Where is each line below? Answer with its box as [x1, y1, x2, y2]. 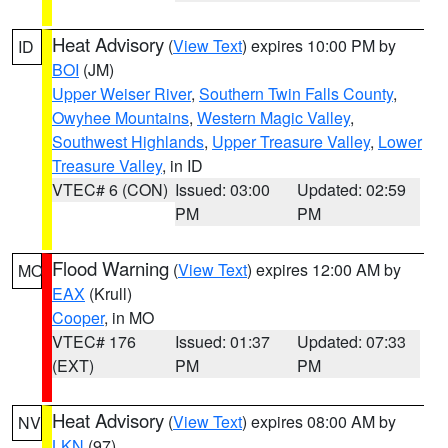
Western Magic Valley [197, 106, 350, 129]
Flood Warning [52, 255, 169, 281]
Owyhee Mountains [52, 106, 189, 129]
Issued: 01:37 [174, 330, 270, 353]
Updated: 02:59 [297, 178, 407, 201]
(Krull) [85, 282, 132, 305]
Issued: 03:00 [174, 178, 270, 201]
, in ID [162, 154, 203, 177]
